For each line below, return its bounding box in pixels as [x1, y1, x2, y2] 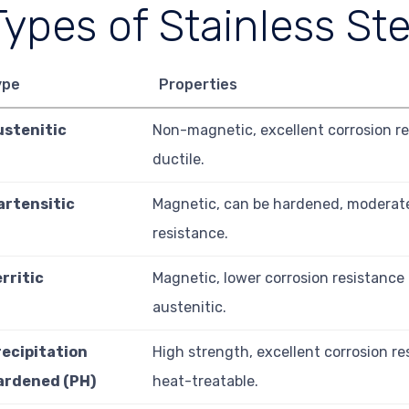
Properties [158, 75, 237, 93]
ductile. [152, 150, 205, 168]
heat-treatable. [152, 372, 259, 390]
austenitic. [152, 298, 227, 316]
